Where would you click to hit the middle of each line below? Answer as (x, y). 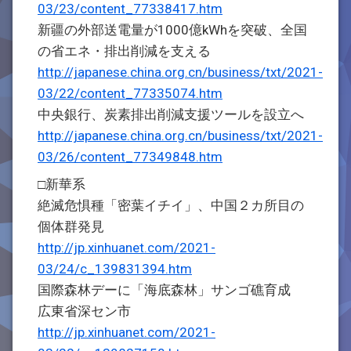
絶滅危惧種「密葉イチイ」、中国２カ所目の (171, 205)
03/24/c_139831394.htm (115, 269)
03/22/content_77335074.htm (130, 93)
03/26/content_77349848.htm (130, 157)
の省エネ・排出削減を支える (124, 51)
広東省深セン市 (84, 311)
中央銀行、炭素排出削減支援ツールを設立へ (171, 114)
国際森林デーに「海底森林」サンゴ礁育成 (171, 290)
